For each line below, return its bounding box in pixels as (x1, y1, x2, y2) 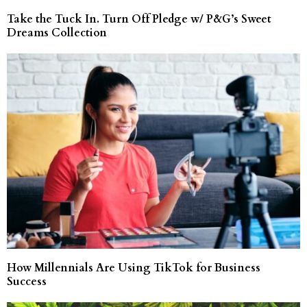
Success (7, 274, 47, 290)
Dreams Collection (7, 25, 107, 40)
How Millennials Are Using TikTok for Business (7, 260, 260, 276)
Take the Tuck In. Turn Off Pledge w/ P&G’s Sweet (7, 11, 271, 27)
